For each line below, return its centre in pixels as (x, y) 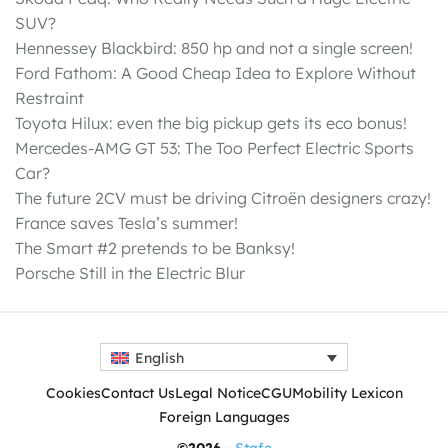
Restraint (49, 98)
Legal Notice (217, 392)
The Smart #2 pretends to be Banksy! (155, 248)
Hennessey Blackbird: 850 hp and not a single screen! (214, 48)
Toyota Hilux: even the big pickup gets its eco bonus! (211, 123)
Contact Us (137, 392)
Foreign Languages (224, 416)
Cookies (73, 392)
